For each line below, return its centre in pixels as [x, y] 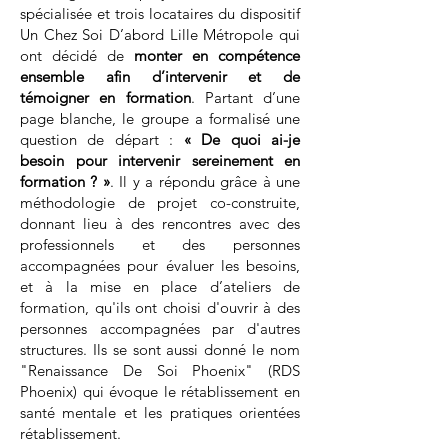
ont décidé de [77, 55]
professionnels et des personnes [160, 244]
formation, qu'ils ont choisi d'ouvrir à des [160, 307]
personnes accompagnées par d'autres [160, 328]
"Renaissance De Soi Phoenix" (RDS [160, 370]
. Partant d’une [245, 97]
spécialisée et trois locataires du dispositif [160, 13]
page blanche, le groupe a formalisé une [160, 118]
